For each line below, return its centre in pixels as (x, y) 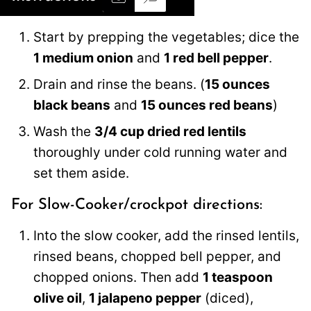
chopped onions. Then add (118, 277)
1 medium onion (83, 58)
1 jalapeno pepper (145, 298)
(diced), (227, 298)
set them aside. (81, 174)
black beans (72, 106)
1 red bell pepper (216, 58)
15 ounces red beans (207, 106)
